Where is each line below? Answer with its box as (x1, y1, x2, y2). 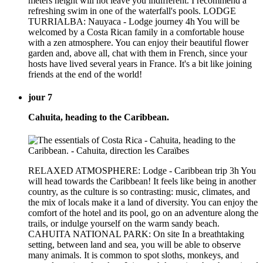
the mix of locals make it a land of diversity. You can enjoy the (28, 197, 258, 208)
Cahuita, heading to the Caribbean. (28, 112, 169, 122)
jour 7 (28, 92, 52, 102)
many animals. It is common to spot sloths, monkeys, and (28, 250, 239, 261)
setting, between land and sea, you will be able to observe (28, 240, 241, 250)
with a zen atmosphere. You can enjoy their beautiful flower (28, 37, 248, 48)
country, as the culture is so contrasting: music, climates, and (28, 187, 250, 197)
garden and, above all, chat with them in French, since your (28, 48, 247, 58)
